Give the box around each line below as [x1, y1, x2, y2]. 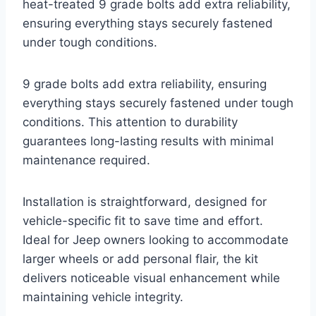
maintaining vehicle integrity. [23, 289, 183, 304]
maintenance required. [23, 152, 150, 167]
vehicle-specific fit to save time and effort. [23, 213, 263, 228]
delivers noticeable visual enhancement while [23, 270, 280, 285]
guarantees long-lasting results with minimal [23, 133, 274, 148]
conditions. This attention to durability [23, 114, 238, 129]
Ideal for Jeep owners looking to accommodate [23, 232, 288, 247]
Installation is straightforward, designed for [23, 194, 267, 209]
